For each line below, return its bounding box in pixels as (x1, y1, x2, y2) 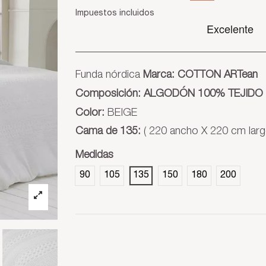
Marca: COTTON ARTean (143, 70, 258, 81)
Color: (75, 107, 104, 119)
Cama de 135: (75, 126, 141, 138)
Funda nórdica (75, 70, 143, 81)
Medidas (75, 150, 113, 161)
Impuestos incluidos (75, 9, 154, 18)
